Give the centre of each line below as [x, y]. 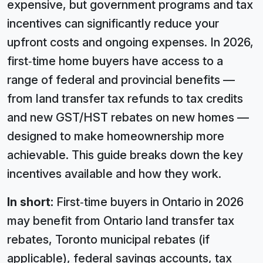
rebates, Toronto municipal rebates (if [108, 240]
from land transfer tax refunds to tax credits [125, 99]
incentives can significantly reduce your [113, 23]
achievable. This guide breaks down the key [125, 155]
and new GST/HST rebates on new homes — [128, 117]
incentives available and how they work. [114, 174]
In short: [30, 202]
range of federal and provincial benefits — [121, 80]
